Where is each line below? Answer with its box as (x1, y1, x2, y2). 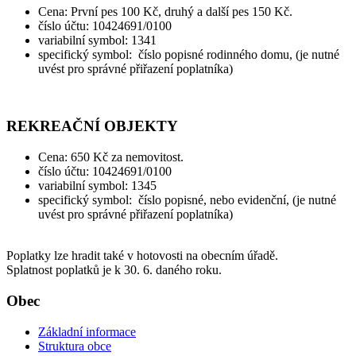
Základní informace (38, 324, 136, 339)
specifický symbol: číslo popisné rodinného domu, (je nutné (38, 47, 339, 61)
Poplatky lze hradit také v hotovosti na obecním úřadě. (6, 249, 278, 263)
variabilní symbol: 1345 (38, 179, 157, 193)
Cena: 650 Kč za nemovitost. (38, 150, 184, 164)
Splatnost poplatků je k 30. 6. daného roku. (6, 263, 222, 277)
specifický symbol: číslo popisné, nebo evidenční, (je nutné (38, 193, 336, 207)
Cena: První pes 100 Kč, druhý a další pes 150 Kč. (38, 4, 292, 18)
